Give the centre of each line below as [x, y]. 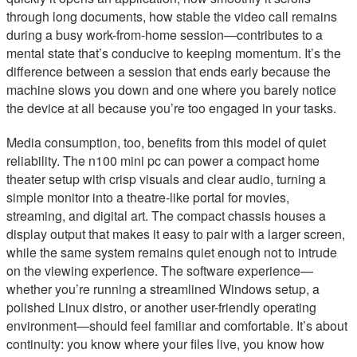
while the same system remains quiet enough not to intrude [172, 253]
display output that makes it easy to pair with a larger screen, [176, 234]
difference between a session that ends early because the [169, 72]
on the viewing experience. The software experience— [160, 271]
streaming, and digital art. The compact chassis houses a [166, 216]
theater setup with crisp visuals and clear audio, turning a [166, 179]
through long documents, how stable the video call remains [172, 17]
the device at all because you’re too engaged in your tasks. [171, 108]
